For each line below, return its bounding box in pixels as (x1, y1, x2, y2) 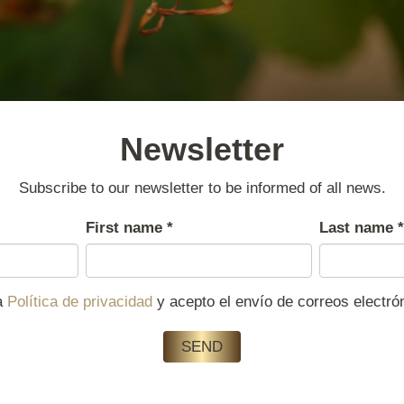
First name (85, 218, 167, 236)
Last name (318, 218, 398, 236)
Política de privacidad (7, 292, 152, 310)
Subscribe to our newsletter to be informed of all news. (18, 179, 386, 197)
